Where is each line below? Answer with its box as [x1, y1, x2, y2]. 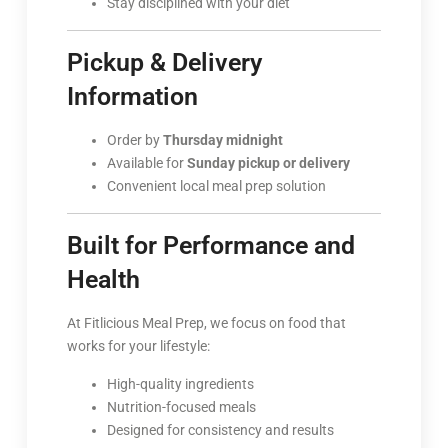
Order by [106, 131, 163, 148]
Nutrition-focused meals [106, 398, 256, 415]
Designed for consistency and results [106, 421, 334, 438]
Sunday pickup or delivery [186, 154, 350, 171]
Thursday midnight [162, 131, 283, 148]
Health [66, 264, 140, 294]
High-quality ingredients [106, 375, 254, 392]
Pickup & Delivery [66, 47, 262, 77]
